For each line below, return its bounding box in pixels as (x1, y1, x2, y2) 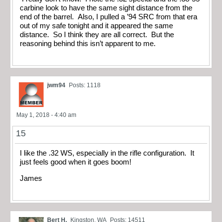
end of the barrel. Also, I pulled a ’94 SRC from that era (20, 12, 197, 21)
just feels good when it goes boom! (20, 158, 137, 166)
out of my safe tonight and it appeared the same (20, 21, 173, 30)
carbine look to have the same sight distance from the (20, 3, 192, 12)
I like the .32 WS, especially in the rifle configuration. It (20, 149, 194, 158)
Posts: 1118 (69, 82, 101, 89)
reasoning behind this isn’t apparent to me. (20, 39, 156, 48)
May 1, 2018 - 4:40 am (16, 111, 76, 119)
